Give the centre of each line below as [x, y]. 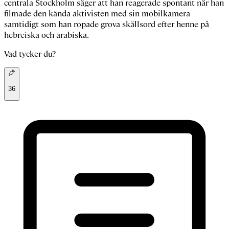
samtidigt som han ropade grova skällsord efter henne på [107, 25]
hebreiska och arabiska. [47, 35]
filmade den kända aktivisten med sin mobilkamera [97, 14]
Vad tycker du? [30, 54]
